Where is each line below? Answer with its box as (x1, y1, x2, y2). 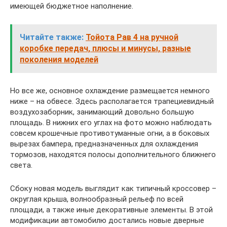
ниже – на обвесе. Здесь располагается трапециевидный (10, 97, 214, 106)
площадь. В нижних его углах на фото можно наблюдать (10, 118, 212, 127)
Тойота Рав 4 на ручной (86, 32, 178, 42)
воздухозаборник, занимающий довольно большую (10, 107, 194, 117)
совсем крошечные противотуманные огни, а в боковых (10, 129, 209, 138)
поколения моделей (20, 55, 98, 64)
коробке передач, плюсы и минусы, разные (20, 44, 191, 53)
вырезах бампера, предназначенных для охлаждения (10, 139, 198, 148)
